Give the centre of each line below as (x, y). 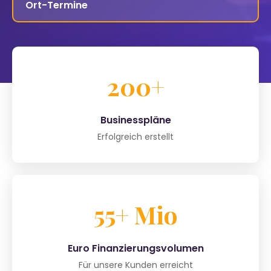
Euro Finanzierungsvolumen (135, 248)
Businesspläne (135, 120)
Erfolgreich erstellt (135, 136)
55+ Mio (135, 214)
